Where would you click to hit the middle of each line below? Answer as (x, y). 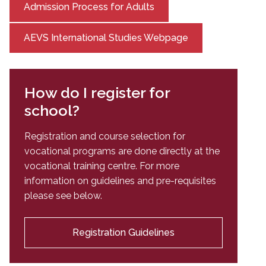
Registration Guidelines (123, 233)
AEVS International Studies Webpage (106, 38)
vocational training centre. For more (102, 166)
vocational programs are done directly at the (122, 151)
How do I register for (97, 93)
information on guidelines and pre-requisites (120, 181)
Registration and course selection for (105, 137)
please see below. (63, 196)
